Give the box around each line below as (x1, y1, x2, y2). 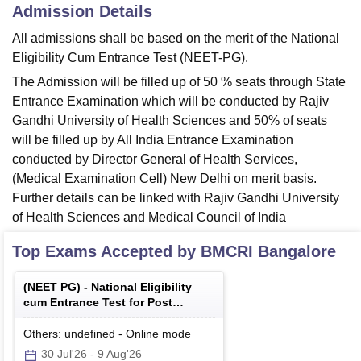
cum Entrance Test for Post (23, 296, 172, 309)
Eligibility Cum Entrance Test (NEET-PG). (12, 51, 248, 65)
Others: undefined (23, 327, 115, 341)
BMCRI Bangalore (201, 243, 336, 261)
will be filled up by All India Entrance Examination (12, 133, 293, 147)
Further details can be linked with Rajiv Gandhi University (12, 191, 339, 205)
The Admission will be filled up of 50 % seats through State (12, 75, 346, 89)
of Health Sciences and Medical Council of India (12, 210, 286, 225)
